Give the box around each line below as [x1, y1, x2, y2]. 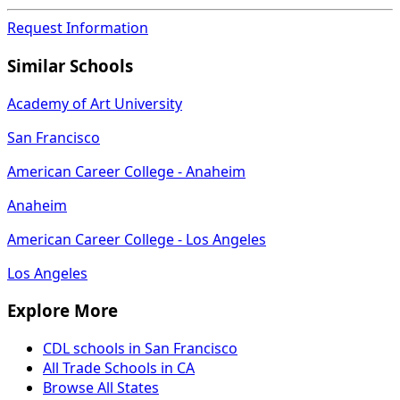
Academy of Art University [7, 93, 182, 113]
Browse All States [43, 378, 159, 397]
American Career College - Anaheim [7, 161, 246, 181]
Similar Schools [7, 54, 133, 77]
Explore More [7, 299, 118, 322]
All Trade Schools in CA [43, 358, 195, 378]
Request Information [7, 18, 148, 38]
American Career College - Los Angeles [7, 229, 266, 249]
